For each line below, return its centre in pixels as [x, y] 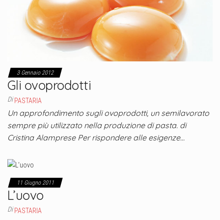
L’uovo [26, 195]
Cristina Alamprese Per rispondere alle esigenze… [96, 137]
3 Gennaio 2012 [35, 72]
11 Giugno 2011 [35, 182]
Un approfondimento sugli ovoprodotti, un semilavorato [108, 113]
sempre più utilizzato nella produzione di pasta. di [97, 125]
